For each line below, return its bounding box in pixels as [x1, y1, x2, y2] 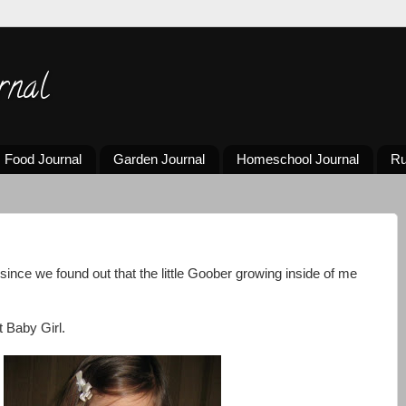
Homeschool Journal [236, 151, 359, 168]
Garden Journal [113, 151, 205, 168]
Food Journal [5, 151, 82, 168]
